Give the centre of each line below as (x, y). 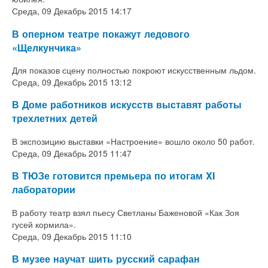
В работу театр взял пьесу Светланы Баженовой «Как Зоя (126, 212)
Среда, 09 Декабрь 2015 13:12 (72, 82)
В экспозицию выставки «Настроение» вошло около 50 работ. (133, 141)
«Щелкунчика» (47, 47)
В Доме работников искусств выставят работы (127, 105)
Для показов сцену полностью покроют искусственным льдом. (134, 70)
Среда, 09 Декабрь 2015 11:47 (72, 153)
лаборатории (44, 190)
